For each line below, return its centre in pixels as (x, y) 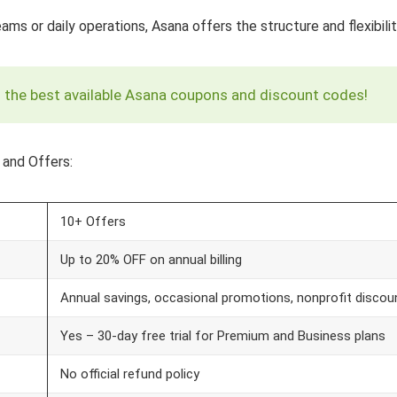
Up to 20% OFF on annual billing (151, 260)
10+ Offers (93, 222)
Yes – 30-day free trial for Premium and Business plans (223, 336)
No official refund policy (130, 374)
